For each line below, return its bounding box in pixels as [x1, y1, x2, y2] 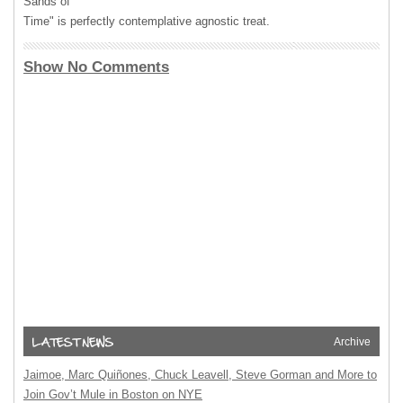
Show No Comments [23, 58, 169, 76]
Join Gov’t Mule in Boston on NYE [23, 388, 202, 401]
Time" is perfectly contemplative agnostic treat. [23, 14, 270, 28]
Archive [334, 336, 371, 348]
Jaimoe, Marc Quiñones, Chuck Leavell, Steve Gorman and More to [23, 368, 377, 381]
